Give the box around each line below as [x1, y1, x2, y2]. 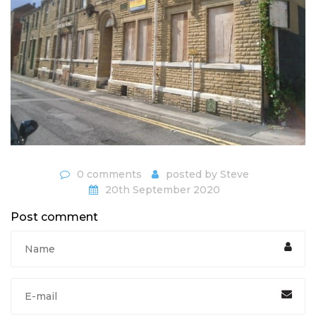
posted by [166, 168, 220, 181]
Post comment [11, 210, 98, 224]
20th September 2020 [105, 183, 220, 196]
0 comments [77, 168, 142, 181]
